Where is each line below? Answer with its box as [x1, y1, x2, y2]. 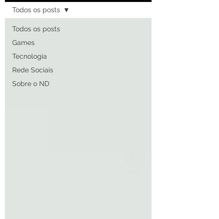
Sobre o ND [12, 80, 49, 88]
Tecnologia [12, 52, 47, 60]
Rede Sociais [12, 66, 53, 74]
